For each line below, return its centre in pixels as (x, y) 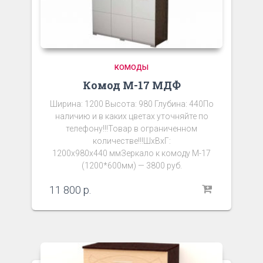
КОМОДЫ (131, 67)
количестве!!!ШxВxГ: (131, 141)
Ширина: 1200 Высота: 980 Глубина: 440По (131, 104)
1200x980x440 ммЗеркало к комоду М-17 (131, 153)
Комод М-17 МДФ (131, 85)
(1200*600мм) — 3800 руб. (131, 165)
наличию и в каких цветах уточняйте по (131, 116)
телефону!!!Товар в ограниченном (131, 128)
